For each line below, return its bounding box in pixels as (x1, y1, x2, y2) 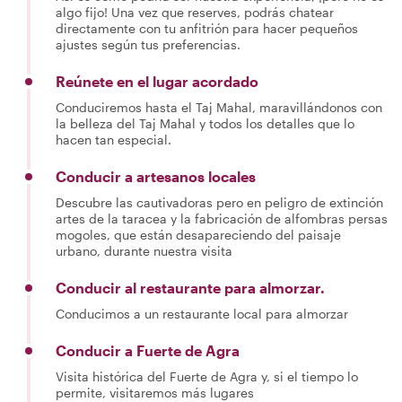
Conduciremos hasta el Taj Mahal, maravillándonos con (56, 100, 382, 115)
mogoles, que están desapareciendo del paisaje (56, 227, 341, 242)
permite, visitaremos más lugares (56, 385, 254, 400)
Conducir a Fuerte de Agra (56, 342, 240, 359)
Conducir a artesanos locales (56, 168, 256, 185)
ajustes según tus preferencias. (56, 37, 240, 52)
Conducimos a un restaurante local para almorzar (56, 306, 348, 321)
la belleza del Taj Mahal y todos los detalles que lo (56, 116, 354, 131)
